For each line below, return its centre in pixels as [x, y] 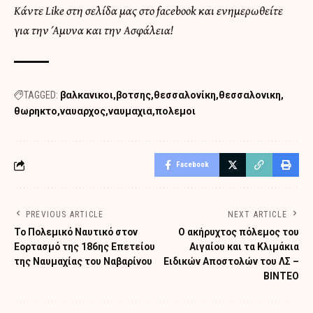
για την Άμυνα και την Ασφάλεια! [94, 30]
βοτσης [133, 95]
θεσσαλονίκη [185, 95]
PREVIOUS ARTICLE [65, 215]
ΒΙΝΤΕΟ [281, 276]
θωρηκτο [36, 111]
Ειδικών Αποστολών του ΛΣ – [231, 262]
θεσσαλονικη [250, 95]
